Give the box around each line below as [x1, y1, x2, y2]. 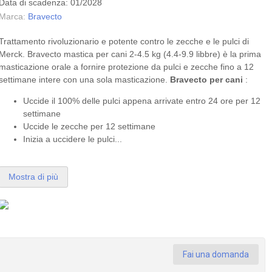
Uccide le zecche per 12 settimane [23, 121, 156, 131]
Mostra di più [8, 172, 59, 182]
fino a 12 [218, 62, 254, 72]
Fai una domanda [183, 250, 249, 259]
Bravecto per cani [170, 75, 243, 84]
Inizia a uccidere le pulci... [23, 134, 123, 144]
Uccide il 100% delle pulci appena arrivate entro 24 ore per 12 [23, 96, 261, 106]
